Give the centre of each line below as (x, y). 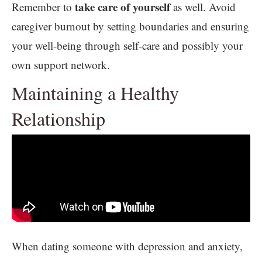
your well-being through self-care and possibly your (127, 45)
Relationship (58, 118)
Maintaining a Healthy (95, 92)
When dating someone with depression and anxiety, (127, 246)
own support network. (61, 64)
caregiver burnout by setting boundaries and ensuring (130, 26)
